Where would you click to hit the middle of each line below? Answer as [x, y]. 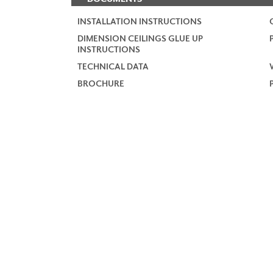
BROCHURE [101, 83]
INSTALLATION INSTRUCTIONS [140, 21]
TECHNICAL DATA [113, 66]
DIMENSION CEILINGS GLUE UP [140, 38]
